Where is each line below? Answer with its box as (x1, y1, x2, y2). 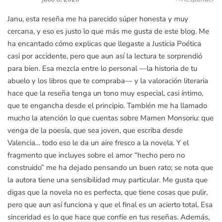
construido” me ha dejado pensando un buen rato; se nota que (7, 163, 213, 172)
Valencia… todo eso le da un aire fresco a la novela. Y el (7, 138, 189, 148)
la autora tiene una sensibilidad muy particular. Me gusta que (7, 175, 208, 185)
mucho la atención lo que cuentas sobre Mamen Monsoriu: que (7, 113, 214, 123)
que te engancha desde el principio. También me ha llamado (7, 101, 207, 111)
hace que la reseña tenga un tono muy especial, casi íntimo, (7, 88, 203, 98)
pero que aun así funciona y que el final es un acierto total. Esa (7, 200, 213, 210)
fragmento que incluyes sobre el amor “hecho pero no (7, 150, 185, 160)
